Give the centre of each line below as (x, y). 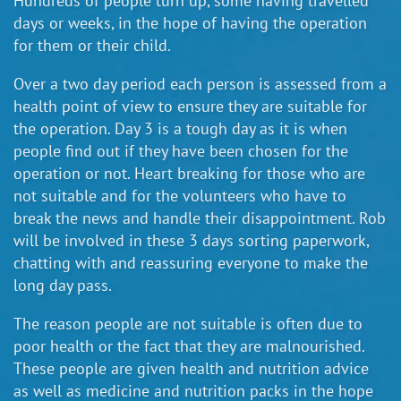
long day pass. (63, 286)
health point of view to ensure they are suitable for (190, 107)
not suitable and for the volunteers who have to (180, 196)
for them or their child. (92, 46)
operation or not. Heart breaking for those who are (189, 174)
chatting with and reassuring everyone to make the (191, 263)
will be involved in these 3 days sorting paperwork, (191, 241)
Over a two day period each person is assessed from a (200, 84)
